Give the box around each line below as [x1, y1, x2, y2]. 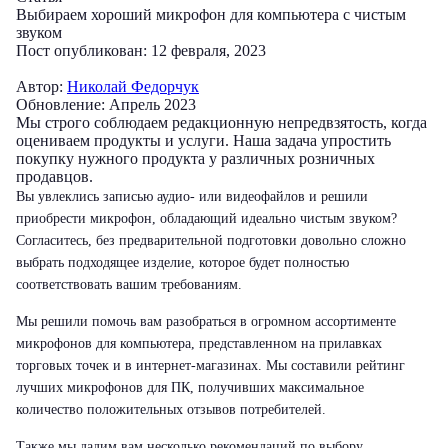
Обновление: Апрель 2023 [16, 96, 196, 113]
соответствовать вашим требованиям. [16, 277, 242, 292]
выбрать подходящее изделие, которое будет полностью [16, 255, 349, 270]
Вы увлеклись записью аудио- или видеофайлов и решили [16, 189, 368, 204]
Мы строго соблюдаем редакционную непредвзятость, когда [16, 114, 427, 131]
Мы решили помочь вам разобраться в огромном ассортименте [16, 314, 396, 329]
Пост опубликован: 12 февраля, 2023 [16, 42, 266, 59]
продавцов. [16, 168, 93, 185]
